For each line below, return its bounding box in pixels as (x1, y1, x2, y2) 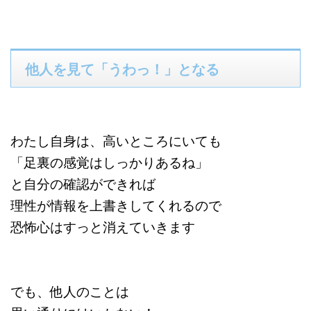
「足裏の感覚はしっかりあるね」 (10, 153, 208, 171)
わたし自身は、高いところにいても (10, 131, 221, 150)
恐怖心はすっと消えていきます (10, 217, 195, 236)
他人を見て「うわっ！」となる (25, 58, 219, 79)
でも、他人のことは (10, 282, 129, 301)
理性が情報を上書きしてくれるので (10, 196, 221, 215)
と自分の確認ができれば (10, 174, 155, 193)
